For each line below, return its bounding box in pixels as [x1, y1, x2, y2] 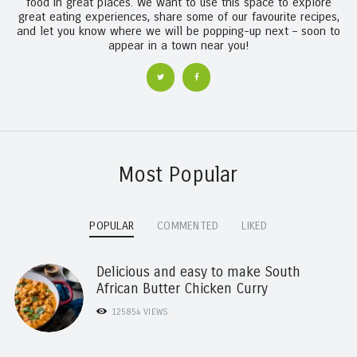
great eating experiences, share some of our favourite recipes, [18, 10, 339, 25]
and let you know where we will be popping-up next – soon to [17, 24, 340, 39]
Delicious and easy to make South [96, 263, 301, 280]
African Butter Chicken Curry [96, 280, 269, 297]
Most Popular [119, 162, 238, 187]
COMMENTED [156, 218, 219, 233]
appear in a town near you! [108, 38, 249, 53]
